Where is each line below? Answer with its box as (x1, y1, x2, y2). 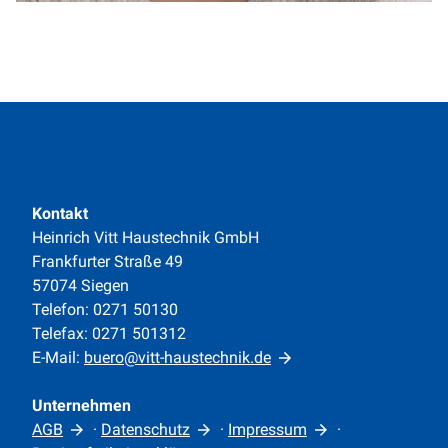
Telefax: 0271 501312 (32, 324, 186, 343)
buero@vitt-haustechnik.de (84, 348, 271, 367)
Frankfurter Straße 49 (32, 252, 183, 271)
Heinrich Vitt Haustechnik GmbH (32, 228, 259, 247)
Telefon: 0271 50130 (32, 300, 178, 319)
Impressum (228, 420, 307, 439)
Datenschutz (101, 420, 190, 439)
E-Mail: (32, 348, 84, 367)
